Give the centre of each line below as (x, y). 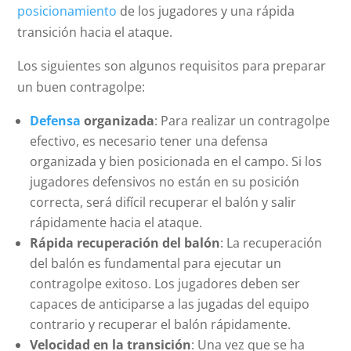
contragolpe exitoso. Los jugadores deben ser (165, 284)
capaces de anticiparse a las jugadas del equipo (170, 304)
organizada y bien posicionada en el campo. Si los (176, 162)
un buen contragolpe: (81, 87)
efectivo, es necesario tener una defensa (149, 141)
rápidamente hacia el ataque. (116, 223)
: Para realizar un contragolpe (242, 121)
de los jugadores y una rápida (206, 11)
